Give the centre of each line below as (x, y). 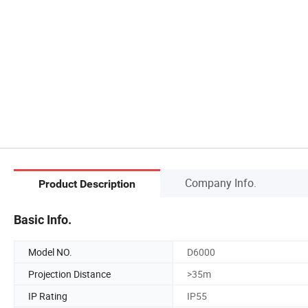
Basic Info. (43, 219)
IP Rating (48, 296)
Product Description (87, 184)
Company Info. (221, 183)
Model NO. (50, 252)
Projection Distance (69, 274)
